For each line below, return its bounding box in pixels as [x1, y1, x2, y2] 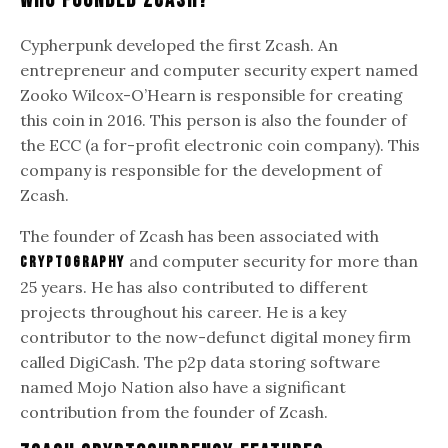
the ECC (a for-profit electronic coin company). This [20, 134, 421, 155]
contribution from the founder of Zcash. [20, 401, 329, 422]
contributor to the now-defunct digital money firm [20, 326, 412, 347]
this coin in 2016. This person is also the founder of [20, 109, 408, 130]
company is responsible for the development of [20, 159, 383, 180]
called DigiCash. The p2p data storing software [20, 351, 381, 372]
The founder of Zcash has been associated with [20, 225, 380, 246]
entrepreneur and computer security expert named [20, 59, 419, 80]
